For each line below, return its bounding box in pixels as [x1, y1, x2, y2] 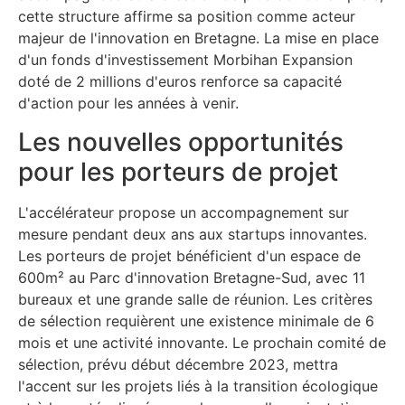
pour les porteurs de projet [18, 155, 338, 187]
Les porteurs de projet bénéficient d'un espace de [18, 246, 361, 265]
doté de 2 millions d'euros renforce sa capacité [18, 72, 342, 91]
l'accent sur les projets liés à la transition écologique [18, 376, 378, 395]
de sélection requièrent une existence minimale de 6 [18, 311, 374, 330]
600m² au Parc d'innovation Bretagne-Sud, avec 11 [18, 268, 365, 287]
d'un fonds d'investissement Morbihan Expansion [18, 51, 353, 70]
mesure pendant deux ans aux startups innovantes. [18, 224, 367, 243]
